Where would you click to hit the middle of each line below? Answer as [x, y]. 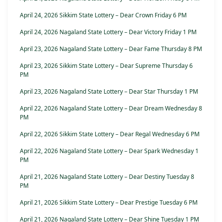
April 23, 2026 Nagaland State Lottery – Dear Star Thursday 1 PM [109, 92]
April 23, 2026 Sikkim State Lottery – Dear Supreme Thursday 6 [106, 66]
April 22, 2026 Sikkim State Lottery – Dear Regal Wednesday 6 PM [110, 134]
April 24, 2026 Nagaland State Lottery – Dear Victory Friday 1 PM [108, 32]
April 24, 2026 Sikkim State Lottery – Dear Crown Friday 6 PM [103, 15]
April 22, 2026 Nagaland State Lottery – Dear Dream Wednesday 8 [111, 109]
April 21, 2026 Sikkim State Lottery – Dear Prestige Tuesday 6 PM [109, 203]
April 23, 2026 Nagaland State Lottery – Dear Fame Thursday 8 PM [111, 49]
